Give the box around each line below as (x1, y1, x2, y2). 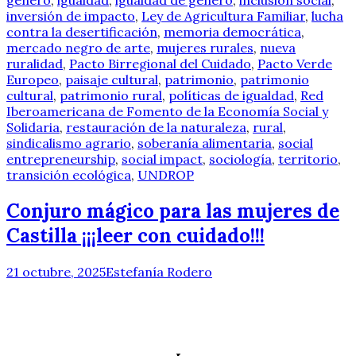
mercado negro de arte (6, 40, 150, 56)
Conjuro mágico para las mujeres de (6, 199, 339, 224)
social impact (122, 151, 203, 168)
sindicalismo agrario (6, 135, 131, 152)
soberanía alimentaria (137, 135, 272, 152)
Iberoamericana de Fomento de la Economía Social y (6, 103, 328, 120)
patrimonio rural (60, 87, 162, 104)
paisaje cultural (65, 72, 158, 88)
